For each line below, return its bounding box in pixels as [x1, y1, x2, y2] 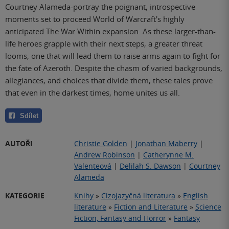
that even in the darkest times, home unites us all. [5, 87, 180, 98]
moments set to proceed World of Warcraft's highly [5, 14, 185, 25]
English [183, 191, 208, 201]
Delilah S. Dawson [120, 161, 181, 171]
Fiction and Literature [114, 202, 188, 212]
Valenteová [74, 161, 111, 171]
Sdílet [20, 112, 38, 120]
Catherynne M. [143, 150, 194, 160]
